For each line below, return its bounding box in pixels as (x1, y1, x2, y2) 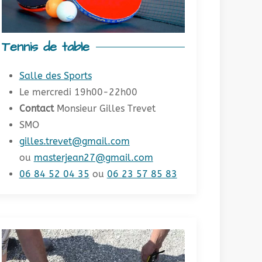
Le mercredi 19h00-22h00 (19, 86, 137, 98)
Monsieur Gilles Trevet (53, 102, 156, 114)
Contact (19, 102, 54, 114)
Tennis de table (1, 37, 89, 56)
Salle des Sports (19, 70, 92, 81)
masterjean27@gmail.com (33, 151, 153, 163)
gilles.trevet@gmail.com (19, 135, 130, 147)
